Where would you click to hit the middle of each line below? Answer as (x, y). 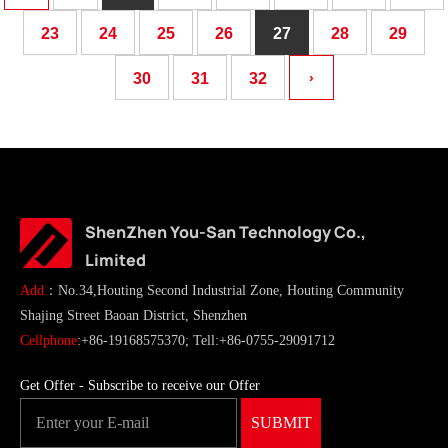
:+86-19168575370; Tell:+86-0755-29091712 (206, 340)
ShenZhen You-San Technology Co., (225, 232)
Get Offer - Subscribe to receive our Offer (140, 385)
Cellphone (48, 340)
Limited (115, 260)
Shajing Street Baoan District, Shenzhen (133, 315)
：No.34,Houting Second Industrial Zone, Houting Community (224, 290)
